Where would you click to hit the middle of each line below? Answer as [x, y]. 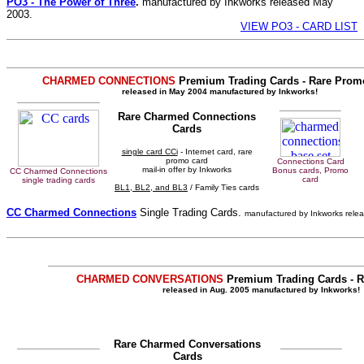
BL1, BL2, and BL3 [151, 187]
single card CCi [149, 152]
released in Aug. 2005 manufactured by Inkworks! [261, 290]
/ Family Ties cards [223, 187]
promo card [187, 160]
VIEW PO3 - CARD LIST [299, 26]
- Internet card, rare [215, 152]
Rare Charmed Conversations [187, 344]
